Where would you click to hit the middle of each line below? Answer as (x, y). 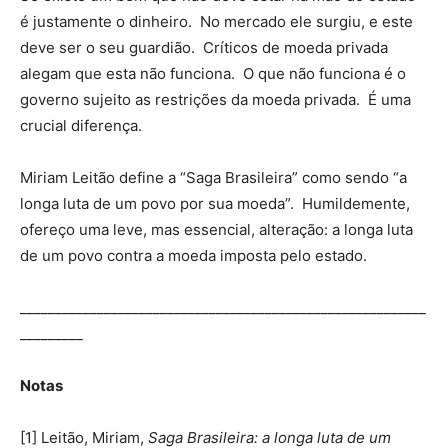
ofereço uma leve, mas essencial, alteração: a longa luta (216, 229)
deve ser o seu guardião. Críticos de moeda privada (204, 47)
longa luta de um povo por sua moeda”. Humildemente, (215, 203)
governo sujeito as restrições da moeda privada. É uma (215, 99)
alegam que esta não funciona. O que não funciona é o (213, 73)
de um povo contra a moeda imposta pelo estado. (193, 255)
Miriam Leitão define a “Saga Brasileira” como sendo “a (213, 177)
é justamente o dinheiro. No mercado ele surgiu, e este (216, 21)
